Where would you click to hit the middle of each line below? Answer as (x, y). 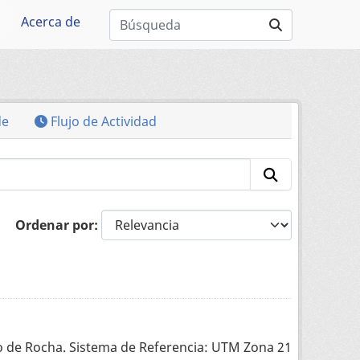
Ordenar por (55, 225)
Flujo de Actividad (102, 121)
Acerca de (50, 21)
